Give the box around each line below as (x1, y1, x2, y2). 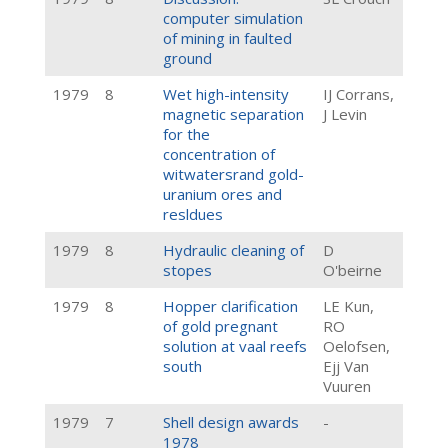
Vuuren (323, 376, 371, 396)
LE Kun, (323, 296, 374, 316)
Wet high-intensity (163, 84, 289, 104)
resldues (163, 204, 223, 224)
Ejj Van (323, 356, 369, 376)
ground (163, 48, 212, 68)
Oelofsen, (323, 336, 390, 356)
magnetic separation (163, 104, 304, 124)
